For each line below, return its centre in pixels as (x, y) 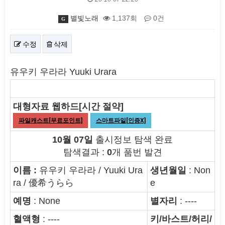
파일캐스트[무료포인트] (50, 121)
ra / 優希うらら (43, 183)
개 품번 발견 (137, 152)
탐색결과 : (85, 152)
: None (46, 201)
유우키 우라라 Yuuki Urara (63, 72)
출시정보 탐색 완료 (133, 140)
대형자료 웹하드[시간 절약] (68, 107)
